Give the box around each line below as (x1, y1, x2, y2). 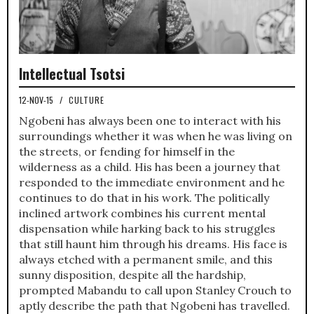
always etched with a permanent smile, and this (19, 252, 273, 266)
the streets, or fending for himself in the (19, 144, 235, 158)
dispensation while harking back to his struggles (19, 221, 275, 235)
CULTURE (69, 94, 104, 106)
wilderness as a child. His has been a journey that (19, 160, 280, 174)
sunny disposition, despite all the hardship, (19, 268, 246, 282)
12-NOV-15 (19, 94, 55, 106)
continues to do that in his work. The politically (19, 191, 269, 205)
